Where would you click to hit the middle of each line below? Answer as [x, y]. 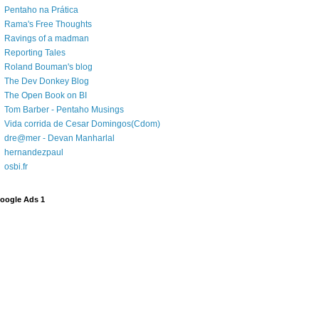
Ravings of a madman [47, 39]
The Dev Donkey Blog [47, 82]
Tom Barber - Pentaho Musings [64, 110]
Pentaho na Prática [41, 10]
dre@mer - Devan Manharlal [59, 138]
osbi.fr [16, 167]
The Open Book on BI [46, 96]
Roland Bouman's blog [48, 67]
